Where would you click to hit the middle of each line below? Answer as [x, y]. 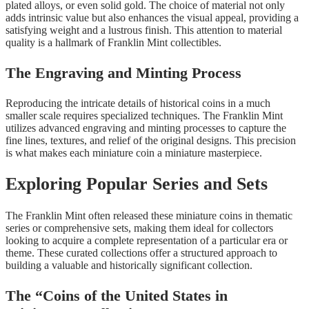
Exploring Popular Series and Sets [137, 184]
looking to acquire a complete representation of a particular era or [147, 240]
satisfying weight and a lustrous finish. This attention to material [144, 30]
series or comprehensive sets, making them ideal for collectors [139, 228]
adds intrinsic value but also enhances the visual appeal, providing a [152, 17]
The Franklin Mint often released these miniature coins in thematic [149, 215]
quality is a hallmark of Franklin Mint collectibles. [113, 42]
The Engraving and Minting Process [123, 72]
